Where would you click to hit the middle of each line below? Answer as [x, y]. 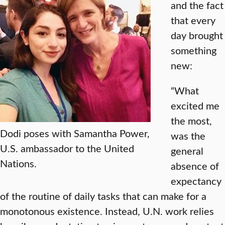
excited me [195, 105]
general [187, 150]
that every [193, 20]
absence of [195, 165]
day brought [197, 35]
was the [188, 135]
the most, [191, 120]
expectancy [196, 181]
